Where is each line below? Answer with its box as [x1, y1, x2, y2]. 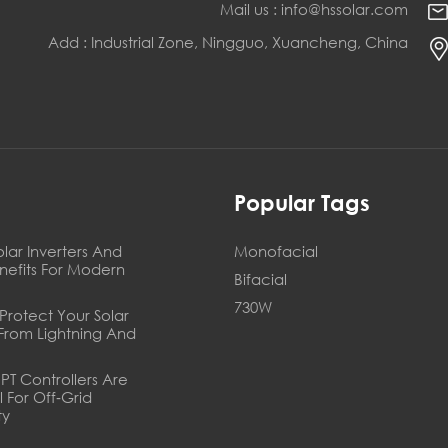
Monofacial [233, 241, 318, 261]
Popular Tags [233, 190, 370, 216]
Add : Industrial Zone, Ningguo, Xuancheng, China [48, 32, 408, 52]
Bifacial [233, 269, 287, 289]
